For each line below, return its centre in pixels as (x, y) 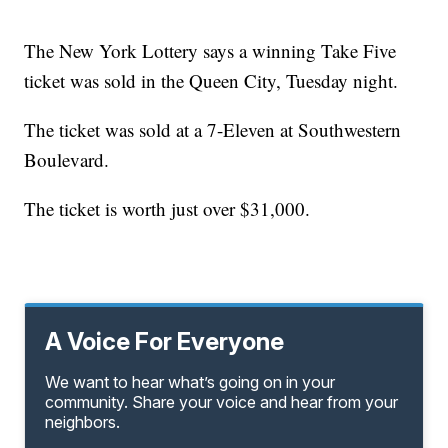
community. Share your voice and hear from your (222, 402)
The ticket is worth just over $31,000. (167, 209)
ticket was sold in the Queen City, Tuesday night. (211, 81)
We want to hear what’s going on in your (190, 382)
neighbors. (83, 422)
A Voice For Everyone (165, 342)
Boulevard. (67, 160)
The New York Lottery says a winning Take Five (210, 51)
